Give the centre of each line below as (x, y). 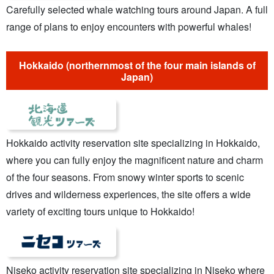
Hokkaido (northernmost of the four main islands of (137, 65)
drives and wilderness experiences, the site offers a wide (128, 194)
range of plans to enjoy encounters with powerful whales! (129, 26)
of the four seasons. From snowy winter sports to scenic (125, 177)
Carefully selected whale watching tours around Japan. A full (137, 9)
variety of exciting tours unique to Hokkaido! (100, 212)
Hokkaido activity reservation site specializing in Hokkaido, (133, 143)
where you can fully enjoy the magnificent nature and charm (135, 160)
